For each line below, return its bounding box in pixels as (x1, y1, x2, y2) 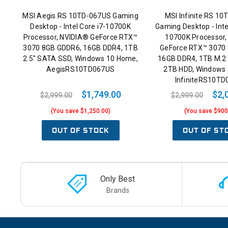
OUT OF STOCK (51, 125, 109, 136)
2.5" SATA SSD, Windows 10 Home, (23, 54, 138, 63)
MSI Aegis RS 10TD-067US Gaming (22, 12, 138, 20)
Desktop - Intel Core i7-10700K (30, 22, 131, 31)
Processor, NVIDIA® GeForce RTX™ (23, 33, 138, 42)
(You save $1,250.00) (50, 107, 110, 115)
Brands (106, 186, 129, 194)
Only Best (100, 174, 135, 184)
